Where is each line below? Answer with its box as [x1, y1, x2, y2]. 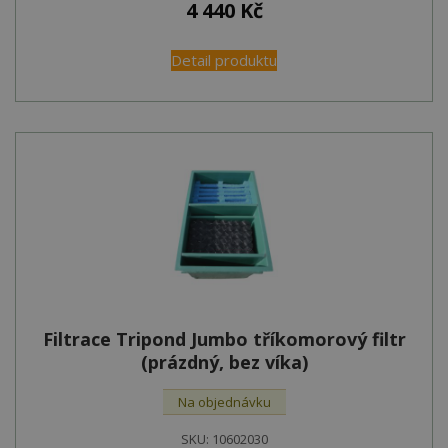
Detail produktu [171, 49, 277, 70]
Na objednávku [177, 392, 271, 411]
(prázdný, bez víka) [140, 349, 308, 374]
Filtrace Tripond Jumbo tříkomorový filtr [42, 326, 406, 351]
